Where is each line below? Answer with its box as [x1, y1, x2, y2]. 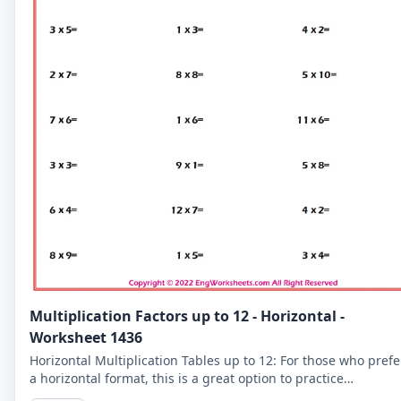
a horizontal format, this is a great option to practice [30, 369, 344, 387]
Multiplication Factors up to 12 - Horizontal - [30, 305, 345, 326]
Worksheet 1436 [30, 327, 142, 347]
